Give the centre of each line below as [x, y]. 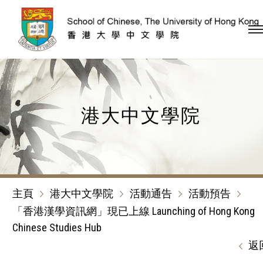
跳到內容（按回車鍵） [214, 58]
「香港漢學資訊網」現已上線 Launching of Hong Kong [134, 211]
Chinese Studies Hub [57, 227]
